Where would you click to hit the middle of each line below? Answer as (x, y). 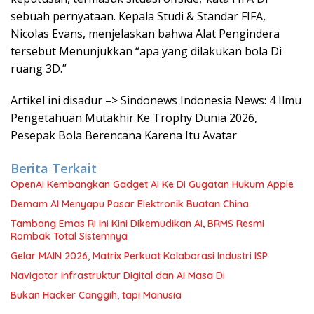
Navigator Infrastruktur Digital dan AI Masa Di (118, 275)
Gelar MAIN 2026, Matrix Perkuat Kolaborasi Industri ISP (139, 256)
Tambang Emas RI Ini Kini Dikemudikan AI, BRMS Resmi (137, 224)
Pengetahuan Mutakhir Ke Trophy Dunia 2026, (134, 118)
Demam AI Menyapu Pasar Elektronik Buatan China (130, 204)
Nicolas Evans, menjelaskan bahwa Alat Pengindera (145, 34)
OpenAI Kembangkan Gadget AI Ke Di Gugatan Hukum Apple (152, 184)
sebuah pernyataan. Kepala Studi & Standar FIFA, (138, 16)
